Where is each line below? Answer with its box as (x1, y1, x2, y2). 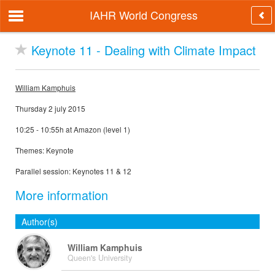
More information (15, 186, 108, 204)
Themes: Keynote (15, 145, 74, 155)
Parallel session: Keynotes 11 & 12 (15, 166, 131, 176)
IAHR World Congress (89, 7, 198, 23)
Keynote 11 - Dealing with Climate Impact (28, 41, 256, 59)
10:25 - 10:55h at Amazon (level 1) (15, 124, 130, 134)
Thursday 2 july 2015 (15, 103, 85, 114)
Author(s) (21, 215, 58, 228)
